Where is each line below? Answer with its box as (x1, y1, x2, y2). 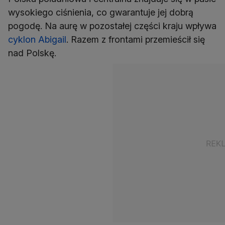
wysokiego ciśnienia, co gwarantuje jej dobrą (8, 7, 193, 18)
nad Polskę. (8, 48, 56, 59)
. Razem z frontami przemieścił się (66, 34, 205, 45)
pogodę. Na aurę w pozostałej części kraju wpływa (8, 21, 216, 32)
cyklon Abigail (8, 34, 66, 45)
